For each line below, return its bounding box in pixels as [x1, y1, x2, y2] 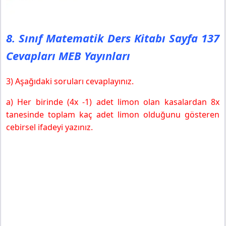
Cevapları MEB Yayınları [6, 48, 130, 64]
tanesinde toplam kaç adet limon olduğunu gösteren [6, 109, 219, 121]
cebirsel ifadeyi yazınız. [6, 122, 93, 133]
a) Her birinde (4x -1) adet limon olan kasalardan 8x [6, 96, 219, 108]
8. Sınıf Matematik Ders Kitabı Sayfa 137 [6, 30, 219, 46]
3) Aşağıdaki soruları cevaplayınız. [6, 76, 134, 87]
